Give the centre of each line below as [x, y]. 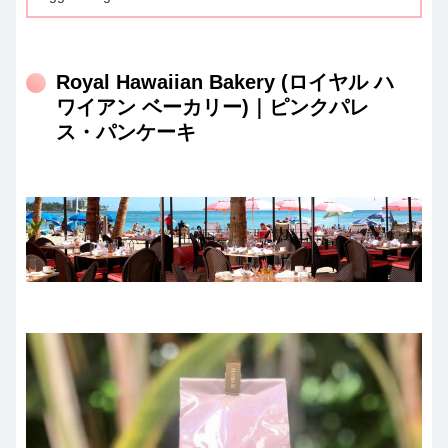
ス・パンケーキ [126, 132]
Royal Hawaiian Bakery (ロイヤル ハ [225, 82]
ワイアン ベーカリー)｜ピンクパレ [212, 107]
